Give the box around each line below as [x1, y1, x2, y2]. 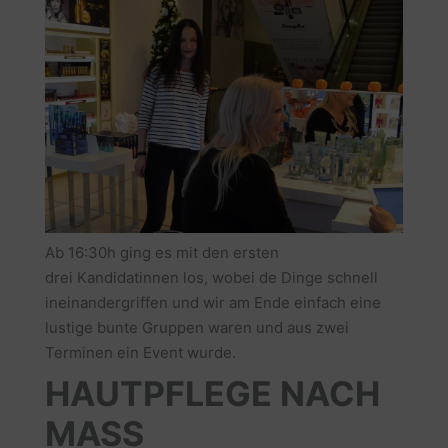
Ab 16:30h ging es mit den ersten [44, 243, 279, 263]
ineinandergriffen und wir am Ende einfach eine [44, 293, 381, 313]
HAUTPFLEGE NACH [44, 372, 380, 414]
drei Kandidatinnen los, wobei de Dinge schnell [44, 268, 378, 288]
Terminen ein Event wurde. [44, 343, 236, 363]
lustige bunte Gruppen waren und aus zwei [44, 318, 349, 338]
